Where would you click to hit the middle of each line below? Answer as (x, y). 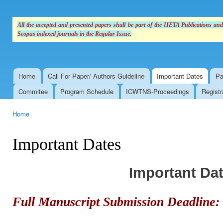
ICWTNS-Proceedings (157, 91)
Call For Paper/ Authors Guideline (96, 76)
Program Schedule (87, 91)
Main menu (25, 82)
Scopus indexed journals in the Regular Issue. (74, 34)
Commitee (33, 91)
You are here (32, 123)
